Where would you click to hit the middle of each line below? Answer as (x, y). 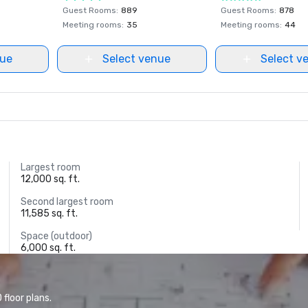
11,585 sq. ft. (49, 213)
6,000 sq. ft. (48, 248)
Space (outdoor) (57, 236)
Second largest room (67, 202)
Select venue (136, 59)
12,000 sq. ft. (51, 179)
